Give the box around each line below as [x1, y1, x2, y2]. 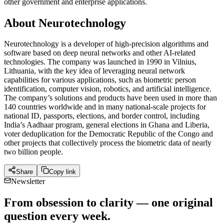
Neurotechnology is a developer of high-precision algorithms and [4, 39, 208, 48]
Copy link [49, 168, 76, 176]
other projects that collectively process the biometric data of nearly [4, 138, 211, 147]
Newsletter [11, 177, 45, 186]
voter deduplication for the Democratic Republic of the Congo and [4, 129, 213, 138]
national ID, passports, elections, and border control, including [4, 111, 199, 120]
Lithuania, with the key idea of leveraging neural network [4, 66, 185, 75]
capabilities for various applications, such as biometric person [4, 75, 196, 84]
